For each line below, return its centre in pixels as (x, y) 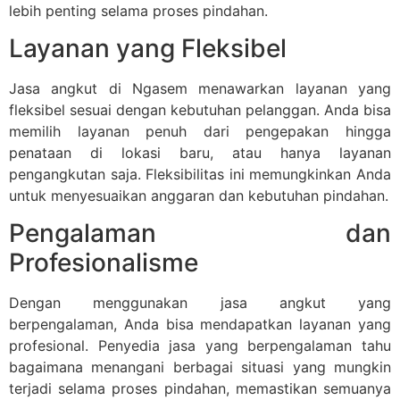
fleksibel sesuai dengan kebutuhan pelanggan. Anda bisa (200, 109)
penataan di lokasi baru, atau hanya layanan (200, 152)
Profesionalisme (104, 263)
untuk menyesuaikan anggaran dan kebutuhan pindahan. (199, 195)
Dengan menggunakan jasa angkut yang (200, 303)
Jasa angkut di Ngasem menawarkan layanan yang (200, 88)
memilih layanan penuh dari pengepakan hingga (200, 131)
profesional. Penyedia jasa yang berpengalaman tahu (200, 346)
